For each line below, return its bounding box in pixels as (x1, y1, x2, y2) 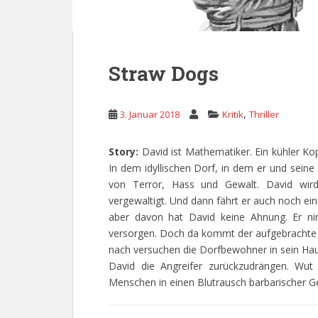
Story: (109, 145, 142, 158)
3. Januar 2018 (120, 108, 180, 121)
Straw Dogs (109, 60, 219, 87)
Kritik (222, 108, 243, 121)
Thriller (249, 108, 279, 121)
